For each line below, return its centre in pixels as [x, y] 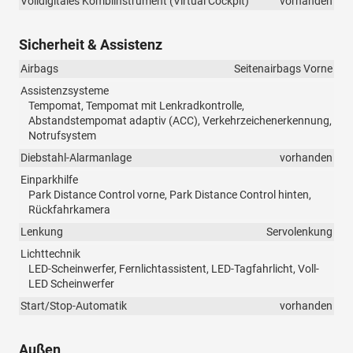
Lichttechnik [50, 254]
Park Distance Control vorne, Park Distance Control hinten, [170, 195]
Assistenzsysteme [65, 91]
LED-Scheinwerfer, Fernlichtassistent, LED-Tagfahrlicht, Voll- [174, 269]
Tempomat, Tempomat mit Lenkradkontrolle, [136, 106]
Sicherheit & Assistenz [91, 45]
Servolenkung [299, 232]
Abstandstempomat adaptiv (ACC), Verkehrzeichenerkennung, [180, 121]
